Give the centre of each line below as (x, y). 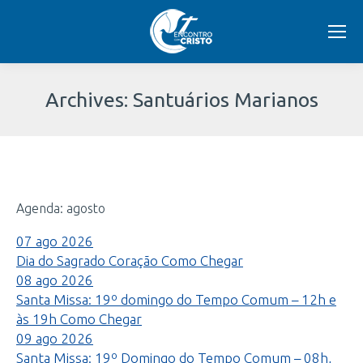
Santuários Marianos (225, 99)
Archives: (89, 99)
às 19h (36, 319)
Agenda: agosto (61, 208)
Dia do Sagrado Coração (87, 261)
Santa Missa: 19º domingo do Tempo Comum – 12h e (176, 299)
